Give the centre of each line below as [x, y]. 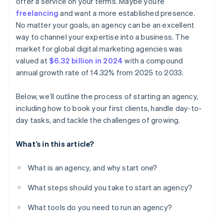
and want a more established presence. [127, 13]
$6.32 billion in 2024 [86, 61]
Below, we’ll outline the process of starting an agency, [107, 96]
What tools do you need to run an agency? [100, 207]
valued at [32, 61]
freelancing [37, 13]
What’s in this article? [55, 144]
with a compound [153, 61]
